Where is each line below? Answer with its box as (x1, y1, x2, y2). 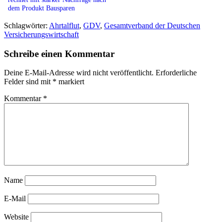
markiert (56, 77, 84, 86)
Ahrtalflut (49, 21, 79, 30)
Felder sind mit (4, 77, 53, 86)
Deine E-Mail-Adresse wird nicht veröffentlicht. (4, 68, 154, 77)
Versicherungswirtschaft (4, 30, 79, 39)
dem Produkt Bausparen (8, 3, 75, 12)
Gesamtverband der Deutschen (104, 21, 200, 30)
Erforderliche (156, 68, 197, 77)
